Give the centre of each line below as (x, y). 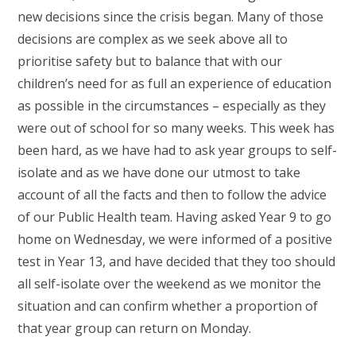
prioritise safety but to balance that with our (150, 61)
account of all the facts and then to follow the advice (172, 195)
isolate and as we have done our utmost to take (159, 172)
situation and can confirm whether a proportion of (168, 306)
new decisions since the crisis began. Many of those (171, 17)
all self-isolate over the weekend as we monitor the (170, 284)
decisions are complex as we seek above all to (153, 39)
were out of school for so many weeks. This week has (176, 128)
